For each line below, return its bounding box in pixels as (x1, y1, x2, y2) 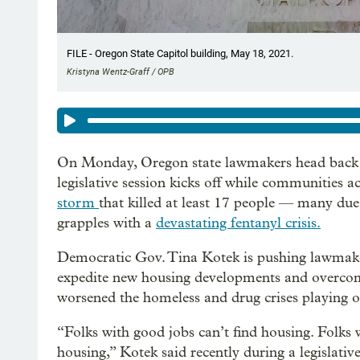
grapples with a (57, 214, 156, 231)
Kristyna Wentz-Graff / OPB (67, 66, 174, 77)
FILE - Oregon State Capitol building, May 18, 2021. (67, 47, 293, 59)
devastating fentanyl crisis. (156, 214, 321, 231)
